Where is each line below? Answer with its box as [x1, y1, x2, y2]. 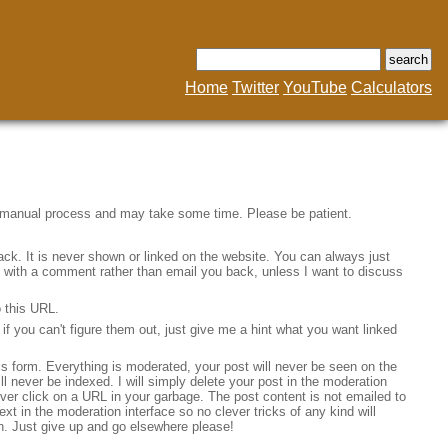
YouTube [283, 79, 347, 96]
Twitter [232, 79, 279, 96]
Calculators [351, 79, 432, 96]
